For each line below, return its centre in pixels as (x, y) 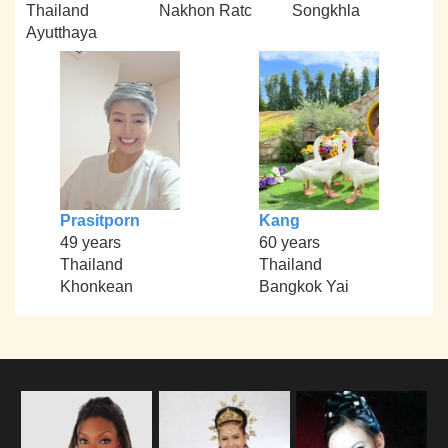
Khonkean (96, 287)
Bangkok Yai (303, 287)
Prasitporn (99, 221)
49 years (90, 243)
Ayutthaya (62, 32)
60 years (289, 243)
